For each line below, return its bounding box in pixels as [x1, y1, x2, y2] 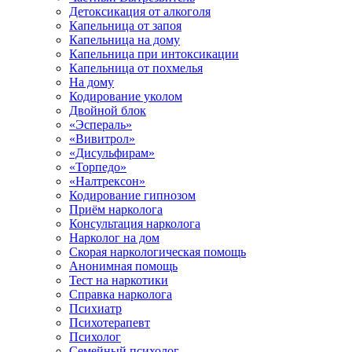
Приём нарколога [69, 203, 163, 216]
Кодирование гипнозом [69, 189, 196, 202]
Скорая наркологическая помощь [69, 245, 246, 258]
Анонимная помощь [69, 259, 178, 273]
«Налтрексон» [69, 174, 145, 188]
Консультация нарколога [69, 217, 200, 230]
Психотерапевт [69, 316, 150, 329]
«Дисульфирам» [69, 146, 155, 159]
